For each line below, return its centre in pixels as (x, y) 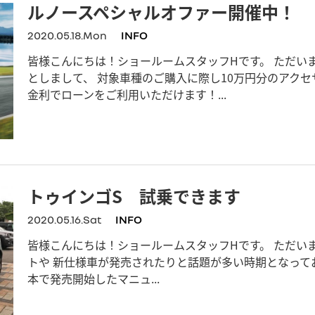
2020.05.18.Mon (67, 36)
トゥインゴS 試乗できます (134, 195)
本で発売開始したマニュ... (94, 278)
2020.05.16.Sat (64, 219)
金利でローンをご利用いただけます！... (127, 95)
